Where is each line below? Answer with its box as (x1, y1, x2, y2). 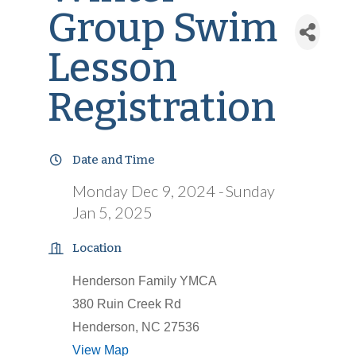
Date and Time (72, 153, 155, 167)
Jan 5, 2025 (72, 203, 153, 222)
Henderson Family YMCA (72, 274, 217, 288)
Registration (47, 83, 276, 131)
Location (72, 241, 122, 255)
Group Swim (47, 4, 277, 52)
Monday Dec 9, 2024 (72, 181, 215, 200)
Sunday (225, 181, 275, 200)
